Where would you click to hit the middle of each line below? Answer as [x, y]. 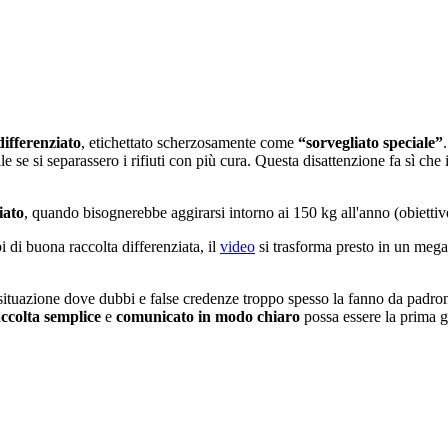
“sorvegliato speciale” [370, 142]
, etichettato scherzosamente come [189, 142]
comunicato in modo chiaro [210, 316]
